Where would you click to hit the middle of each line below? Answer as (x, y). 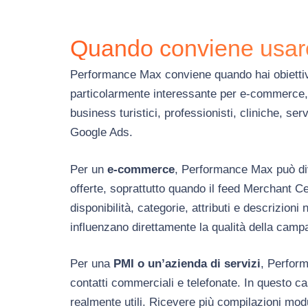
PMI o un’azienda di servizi (187, 264)
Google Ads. (101, 133)
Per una (92, 264)
